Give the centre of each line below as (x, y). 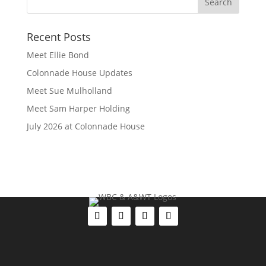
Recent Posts (58, 37)
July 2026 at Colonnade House (85, 126)
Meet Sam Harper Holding (78, 108)
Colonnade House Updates (79, 73)
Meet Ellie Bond (58, 55)
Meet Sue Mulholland (69, 91)
